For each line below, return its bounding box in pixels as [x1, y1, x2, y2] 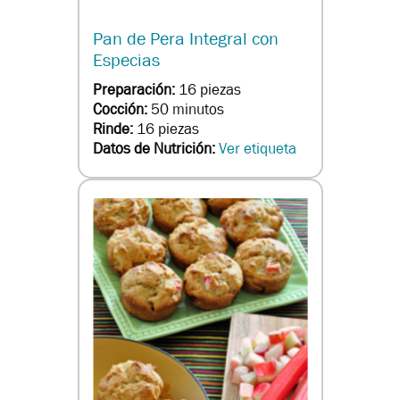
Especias [92, 49, 160, 72]
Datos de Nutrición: [92, 139, 219, 159]
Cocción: [92, 100, 151, 120]
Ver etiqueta [218, 139, 296, 159]
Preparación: [92, 80, 179, 100]
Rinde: [92, 120, 137, 139]
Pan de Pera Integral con [92, 28, 279, 51]
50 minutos [150, 100, 224, 120]
